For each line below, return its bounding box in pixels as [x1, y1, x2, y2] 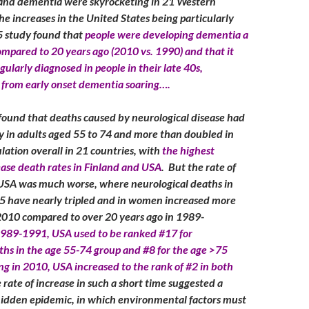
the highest [162, 143, 215, 157]
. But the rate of [161, 160, 236, 173]
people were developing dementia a [85, 28, 248, 41]
